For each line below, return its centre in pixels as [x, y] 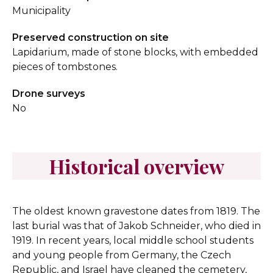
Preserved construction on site [90, 37]
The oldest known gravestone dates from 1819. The [136, 211]
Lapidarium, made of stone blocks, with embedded [135, 52]
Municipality [41, 11]
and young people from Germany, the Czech [122, 255]
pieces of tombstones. [65, 67]
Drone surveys [49, 94]
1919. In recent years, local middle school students [133, 240]
